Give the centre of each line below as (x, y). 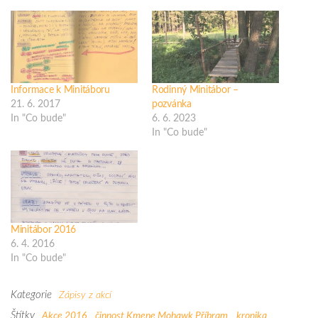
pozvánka (172, 105)
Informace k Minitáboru (60, 91)
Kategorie (31, 295)
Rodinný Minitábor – (195, 91)
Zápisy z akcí (85, 296)
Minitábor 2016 (44, 230)
